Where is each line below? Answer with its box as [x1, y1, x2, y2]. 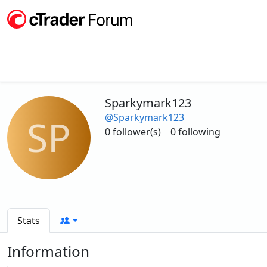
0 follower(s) [105, 125, 161, 138]
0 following [170, 125, 221, 138]
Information [7, 241, 89, 261]
